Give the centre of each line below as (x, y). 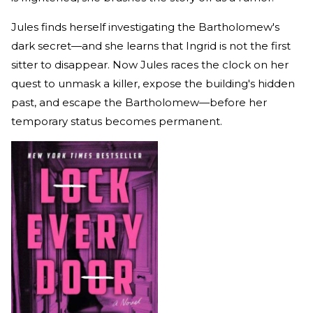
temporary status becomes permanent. (117, 121)
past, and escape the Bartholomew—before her (139, 102)
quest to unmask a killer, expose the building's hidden (153, 83)
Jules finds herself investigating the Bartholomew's (145, 27)
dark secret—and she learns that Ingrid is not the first (151, 45)
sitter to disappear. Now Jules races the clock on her (150, 64)
